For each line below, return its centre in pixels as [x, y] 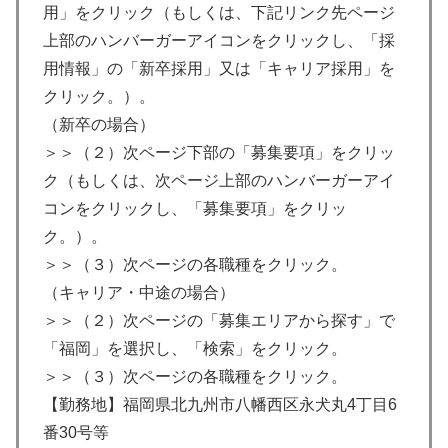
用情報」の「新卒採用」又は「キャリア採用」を [219, 68]
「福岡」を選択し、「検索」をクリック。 [195, 348]
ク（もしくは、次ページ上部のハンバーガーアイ [219, 180]
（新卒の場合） [99, 124]
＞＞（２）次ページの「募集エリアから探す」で [219, 320]
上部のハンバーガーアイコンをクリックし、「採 [219, 40]
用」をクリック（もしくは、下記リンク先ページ [219, 12]
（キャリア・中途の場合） [139, 292]
